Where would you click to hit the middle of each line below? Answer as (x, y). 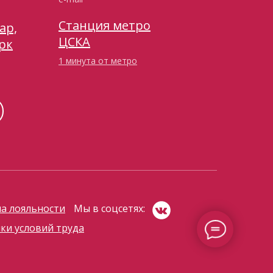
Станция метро (105, 25)
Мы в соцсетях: (109, 208)
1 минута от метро (98, 61)
